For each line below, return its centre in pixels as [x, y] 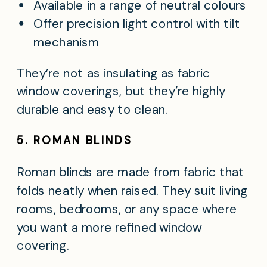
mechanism [66, 42]
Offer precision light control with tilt [137, 24]
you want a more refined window [109, 227]
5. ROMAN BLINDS [74, 140]
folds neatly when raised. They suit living [132, 191]
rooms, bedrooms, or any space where [127, 209]
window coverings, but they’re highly [121, 91]
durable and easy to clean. [92, 110]
